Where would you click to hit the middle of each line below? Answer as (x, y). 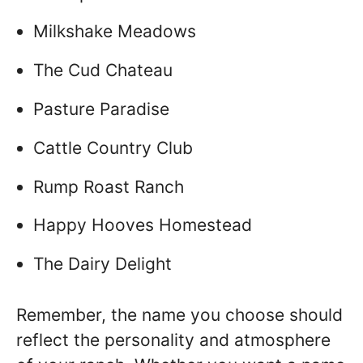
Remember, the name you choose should (179, 314)
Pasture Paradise (101, 109)
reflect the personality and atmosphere (173, 340)
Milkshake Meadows (115, 32)
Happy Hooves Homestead (143, 225)
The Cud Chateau (103, 70)
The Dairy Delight (102, 264)
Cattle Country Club (113, 147)
